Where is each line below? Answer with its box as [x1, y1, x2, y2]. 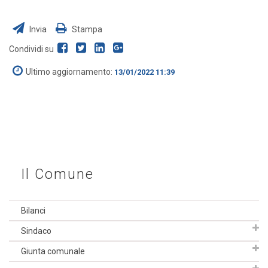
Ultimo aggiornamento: [26, 67, 114, 77]
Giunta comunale [21, 246, 85, 256]
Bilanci [21, 206, 45, 215]
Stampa [70, 25, 102, 34]
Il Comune [21, 166, 94, 182]
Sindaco [21, 226, 51, 236]
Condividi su [9, 44, 56, 54]
